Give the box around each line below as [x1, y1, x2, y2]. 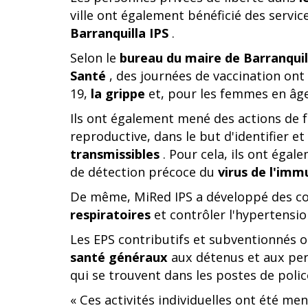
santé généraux [70, 249, 168, 265]
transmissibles [70, 146, 159, 162]
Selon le [70, 49, 120, 66]
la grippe [91, 85, 145, 102]
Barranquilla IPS [70, 25, 168, 41]
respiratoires [70, 206, 151, 223]
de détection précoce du [70, 164, 218, 180]
